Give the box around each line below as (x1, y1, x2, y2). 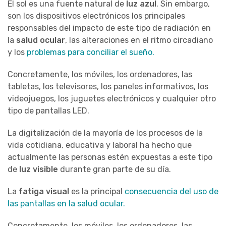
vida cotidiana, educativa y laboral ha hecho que (8, 140, 192, 150)
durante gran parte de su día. (58, 164, 171, 174)
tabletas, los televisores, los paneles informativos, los (8, 81, 208, 91)
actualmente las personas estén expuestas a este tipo (8, 152, 212, 162)
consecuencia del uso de (125, 186, 218, 196)
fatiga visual (19, 186, 69, 196)
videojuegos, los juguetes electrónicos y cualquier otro (8, 93, 216, 103)
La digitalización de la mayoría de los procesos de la (8, 128, 203, 138)
